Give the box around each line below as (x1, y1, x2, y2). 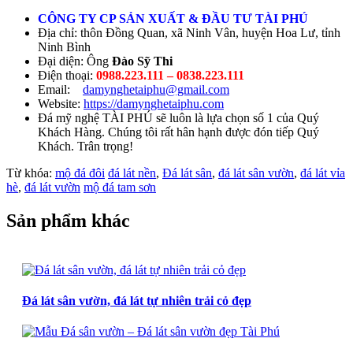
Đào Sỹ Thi (112, 54, 173, 68)
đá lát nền (108, 165, 156, 180)
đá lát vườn (24, 180, 80, 194)
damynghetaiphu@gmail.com (83, 82, 229, 96)
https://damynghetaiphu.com (84, 96, 224, 110)
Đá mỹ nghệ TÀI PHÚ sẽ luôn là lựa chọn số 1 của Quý (38, 110, 319, 124)
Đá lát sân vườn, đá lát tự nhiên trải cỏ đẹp (22, 293, 251, 307)
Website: (38, 96, 84, 110)
